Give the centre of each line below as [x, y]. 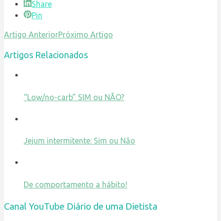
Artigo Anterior [31, 35]
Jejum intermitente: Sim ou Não [79, 141]
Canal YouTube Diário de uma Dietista [81, 206]
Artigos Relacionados [46, 55]
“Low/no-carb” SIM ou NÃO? [74, 97]
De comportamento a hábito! [75, 184]
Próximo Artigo [86, 35]
